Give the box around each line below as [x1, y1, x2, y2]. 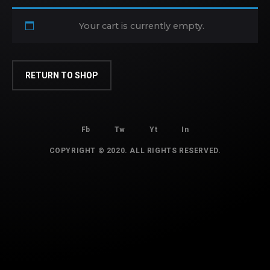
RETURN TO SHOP [25, 71, 98, 81]
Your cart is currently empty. [78, 20, 204, 32]
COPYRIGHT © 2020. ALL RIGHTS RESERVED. [49, 146, 221, 155]
